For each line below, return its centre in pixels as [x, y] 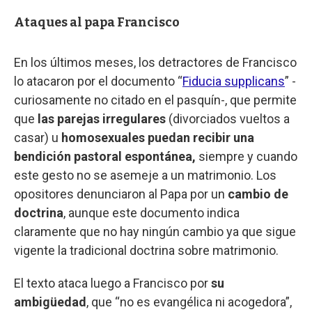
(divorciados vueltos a [228, 118]
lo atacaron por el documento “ [98, 81]
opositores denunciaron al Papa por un [121, 194]
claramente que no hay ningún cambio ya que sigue [155, 231]
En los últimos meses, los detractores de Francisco [155, 62]
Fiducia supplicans [234, 81]
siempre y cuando [248, 156]
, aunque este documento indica [151, 212]
